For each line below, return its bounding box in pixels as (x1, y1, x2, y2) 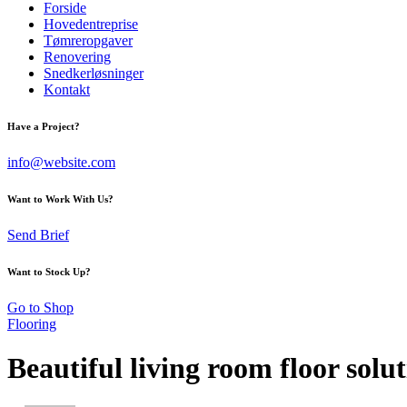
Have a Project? (7, 120, 80, 132)
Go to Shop (7, 299, 74, 315)
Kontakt (44, 82, 90, 97)
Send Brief (7, 226, 69, 243)
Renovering (44, 49, 111, 65)
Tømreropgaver (44, 33, 133, 48)
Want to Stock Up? (7, 265, 91, 277)
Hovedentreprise (44, 16, 138, 32)
